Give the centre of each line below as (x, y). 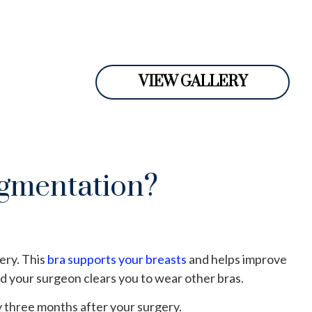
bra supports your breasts (117, 259)
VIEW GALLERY (193, 82)
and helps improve (237, 259)
